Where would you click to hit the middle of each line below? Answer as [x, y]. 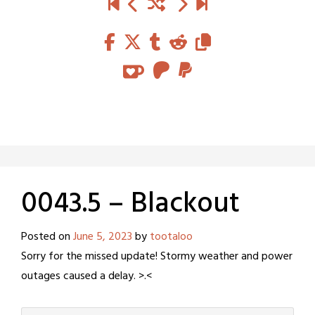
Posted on [47, 237]
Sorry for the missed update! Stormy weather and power [157, 257]
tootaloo [171, 237]
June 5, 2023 [103, 237]
